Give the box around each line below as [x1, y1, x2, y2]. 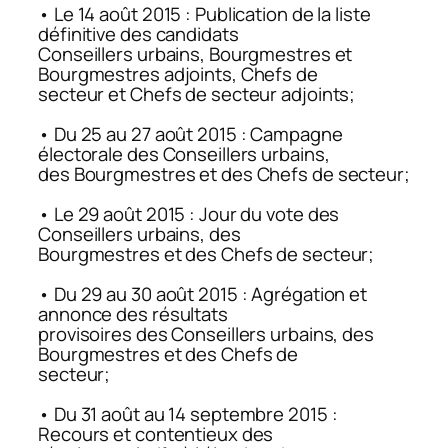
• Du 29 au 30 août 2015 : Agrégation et [38, 281, 368, 308]
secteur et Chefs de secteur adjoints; [38, 81, 356, 108]
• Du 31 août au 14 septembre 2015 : [38, 401, 338, 428]
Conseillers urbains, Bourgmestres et [38, 41, 353, 68]
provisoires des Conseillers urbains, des [38, 321, 374, 348]
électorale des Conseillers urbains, [38, 141, 330, 168]
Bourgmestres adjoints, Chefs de [38, 61, 318, 88]
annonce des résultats [38, 301, 228, 328]
